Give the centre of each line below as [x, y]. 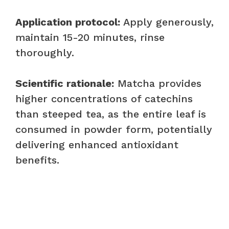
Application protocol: [68, 22]
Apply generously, [167, 22]
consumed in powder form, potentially [114, 129]
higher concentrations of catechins [104, 98]
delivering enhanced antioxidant [97, 144]
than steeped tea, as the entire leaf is [111, 114]
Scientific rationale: [65, 83]
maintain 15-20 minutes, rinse [90, 37]
